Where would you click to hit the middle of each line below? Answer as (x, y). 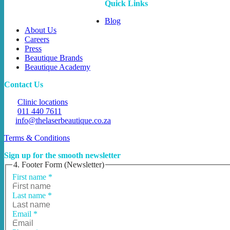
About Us (41, 30)
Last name (30, 195)
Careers (37, 39)
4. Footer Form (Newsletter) (59, 165)
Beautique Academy (57, 67)
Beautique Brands (54, 58)
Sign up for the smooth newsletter (62, 155)
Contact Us (24, 84)
